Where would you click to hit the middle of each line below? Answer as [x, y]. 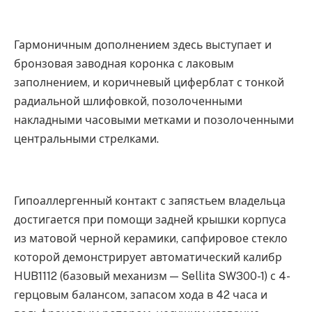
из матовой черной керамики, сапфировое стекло [151, 239]
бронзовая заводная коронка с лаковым [124, 64]
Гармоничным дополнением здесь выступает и [143, 45]
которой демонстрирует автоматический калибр [148, 258]
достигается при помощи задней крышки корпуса [150, 220]
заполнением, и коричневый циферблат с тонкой [149, 83]
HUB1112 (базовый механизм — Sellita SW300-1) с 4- [152, 276]
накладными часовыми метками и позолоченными [154, 120]
